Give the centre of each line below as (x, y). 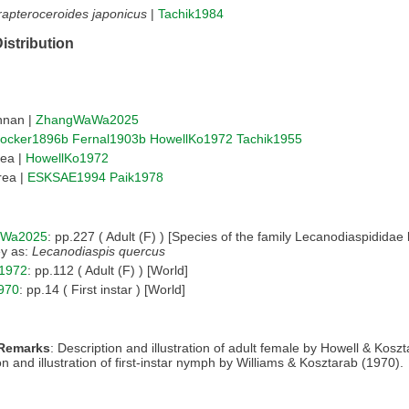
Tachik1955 (269, 138)
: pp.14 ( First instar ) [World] (102, 289)
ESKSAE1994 (67, 177)
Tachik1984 (191, 14)
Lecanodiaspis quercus (99, 251)
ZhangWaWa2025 (87, 119)
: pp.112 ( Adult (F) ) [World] (108, 270)
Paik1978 (136, 177)
